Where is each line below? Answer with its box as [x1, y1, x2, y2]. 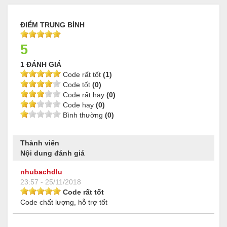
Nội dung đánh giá [20, 149, 85, 158]
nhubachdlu [20, 168, 62, 176]
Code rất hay [61, 91, 106, 99]
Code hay [61, 101, 96, 109]
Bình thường [61, 111, 105, 120]
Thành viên [20, 139, 59, 147]
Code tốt [61, 81, 92, 89]
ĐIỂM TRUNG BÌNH [20, 21, 85, 29]
